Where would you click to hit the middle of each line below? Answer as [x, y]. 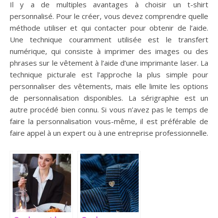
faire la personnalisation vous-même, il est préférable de [109, 121]
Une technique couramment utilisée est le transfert [109, 39]
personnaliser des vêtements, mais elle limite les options [109, 86]
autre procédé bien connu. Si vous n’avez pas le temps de [109, 109]
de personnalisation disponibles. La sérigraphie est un [109, 98]
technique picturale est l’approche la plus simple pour [109, 74]
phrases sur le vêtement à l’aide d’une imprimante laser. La [109, 63]
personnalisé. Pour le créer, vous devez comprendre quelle [109, 16]
